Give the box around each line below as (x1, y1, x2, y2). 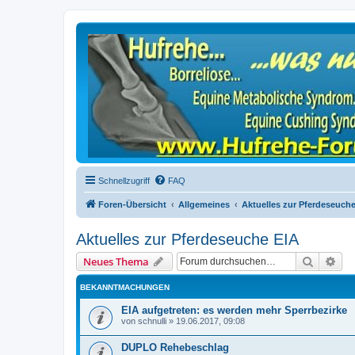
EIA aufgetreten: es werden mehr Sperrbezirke (121, 304, 347, 316)
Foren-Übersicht (98, 200, 166, 209)
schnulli (138, 316, 166, 326)
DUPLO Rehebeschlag (121, 341, 229, 353)
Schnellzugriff (98, 176, 150, 185)
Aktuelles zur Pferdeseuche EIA (76, 231, 299, 248)
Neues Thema (83, 254, 149, 269)
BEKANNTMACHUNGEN (80, 283, 170, 292)
